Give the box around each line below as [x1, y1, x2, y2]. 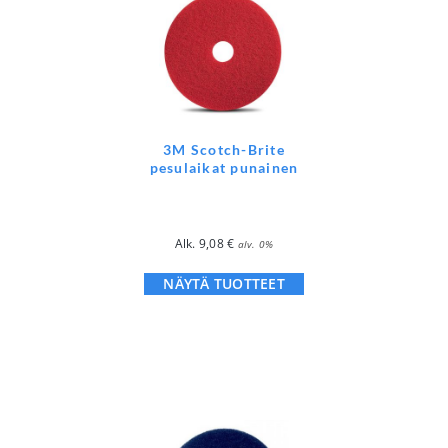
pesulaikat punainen [149, 158, 299, 176]
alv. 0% [237, 236, 274, 251]
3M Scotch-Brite [163, 140, 285, 158]
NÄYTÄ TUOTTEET [163, 273, 285, 293]
